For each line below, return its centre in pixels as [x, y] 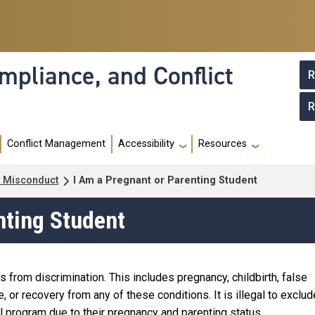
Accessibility [146, 144]
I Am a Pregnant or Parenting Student [166, 181]
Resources [223, 144]
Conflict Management [56, 144]
